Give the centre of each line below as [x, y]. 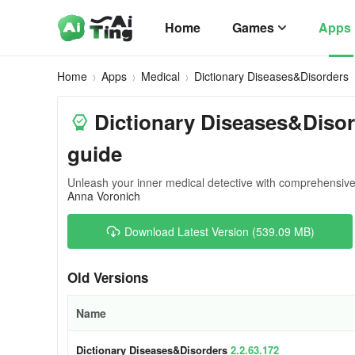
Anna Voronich [104, 196]
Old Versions [108, 277]
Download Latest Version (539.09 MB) [219, 231]
